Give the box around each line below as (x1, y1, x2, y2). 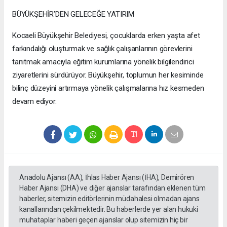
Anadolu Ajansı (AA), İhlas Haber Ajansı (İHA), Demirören (19, 173, 195, 182)
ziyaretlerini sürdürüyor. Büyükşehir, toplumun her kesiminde (12, 70, 204, 80)
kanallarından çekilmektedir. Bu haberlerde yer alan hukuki (19, 205, 198, 214)
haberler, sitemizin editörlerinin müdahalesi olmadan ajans (19, 195, 200, 203)
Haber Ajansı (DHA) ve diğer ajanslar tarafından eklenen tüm (19, 184, 206, 193)
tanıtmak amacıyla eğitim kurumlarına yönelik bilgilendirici (12, 57, 194, 67)
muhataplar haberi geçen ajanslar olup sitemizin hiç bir (19, 216, 188, 224)
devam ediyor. (12, 97, 57, 106)
